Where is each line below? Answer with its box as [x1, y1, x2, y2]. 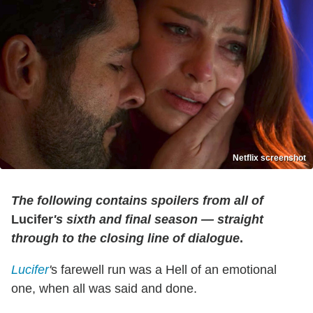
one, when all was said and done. [11, 282, 197, 296]
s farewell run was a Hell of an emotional [51, 263, 277, 277]
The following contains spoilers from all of [11, 194, 263, 208]
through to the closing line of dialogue [11, 231, 240, 246]
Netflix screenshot [233, 153, 306, 163]
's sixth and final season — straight [53, 212, 263, 227]
